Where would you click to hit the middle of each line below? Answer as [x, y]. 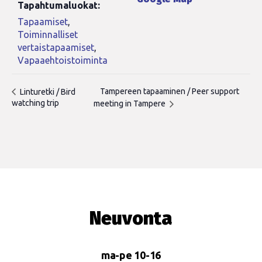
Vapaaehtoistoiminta [63, 60]
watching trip [35, 103]
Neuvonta [131, 218]
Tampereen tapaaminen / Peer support [170, 92]
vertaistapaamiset [56, 47]
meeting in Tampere [131, 104]
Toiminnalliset [48, 35]
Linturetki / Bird [47, 92]
